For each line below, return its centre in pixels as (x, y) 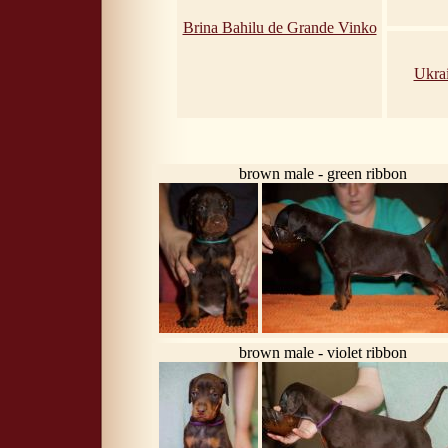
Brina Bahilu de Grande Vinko (279, 27)
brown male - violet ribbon (322, 352)
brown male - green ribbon (322, 173)
